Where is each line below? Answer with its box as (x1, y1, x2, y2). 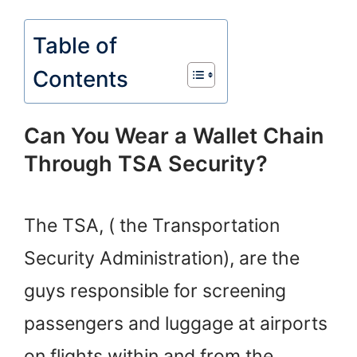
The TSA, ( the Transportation (24, 214, 280, 237)
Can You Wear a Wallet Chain (24, 123, 324, 150)
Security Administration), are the (24, 247, 300, 270)
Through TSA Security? (24, 151, 268, 178)
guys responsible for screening (24, 280, 286, 303)
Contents (33, 65, 128, 92)
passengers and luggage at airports (24, 312, 328, 335)
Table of (33, 31, 117, 59)
